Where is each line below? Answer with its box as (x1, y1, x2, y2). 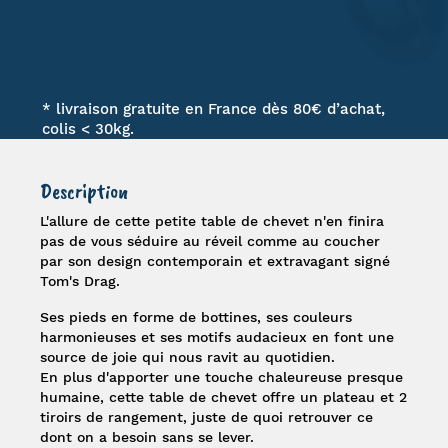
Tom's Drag (40, 273, 117, 289)
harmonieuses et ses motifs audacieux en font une (40, 329, 395, 345)
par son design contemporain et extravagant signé (40, 253, 391, 269)
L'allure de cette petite (40, 213, 202, 229)
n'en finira (309, 213, 385, 229)
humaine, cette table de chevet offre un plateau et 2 (40, 389, 408, 405)
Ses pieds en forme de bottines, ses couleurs (40, 309, 353, 325)
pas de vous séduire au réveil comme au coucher (40, 233, 381, 249)
